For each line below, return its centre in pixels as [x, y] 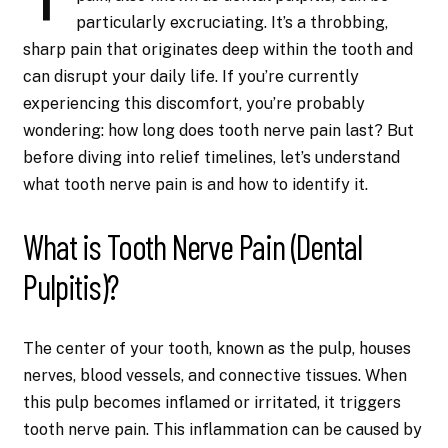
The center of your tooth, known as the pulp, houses [217, 348]
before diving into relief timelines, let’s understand [212, 158]
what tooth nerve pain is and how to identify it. [196, 185]
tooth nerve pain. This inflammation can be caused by [223, 429]
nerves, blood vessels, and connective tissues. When [215, 375]
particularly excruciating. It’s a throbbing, [232, 23]
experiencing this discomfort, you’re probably [194, 104]
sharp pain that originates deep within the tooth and [218, 50]
